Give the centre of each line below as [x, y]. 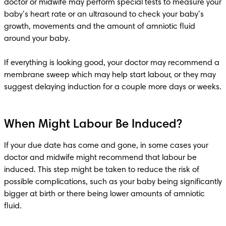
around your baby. [38, 39]
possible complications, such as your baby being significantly [113, 182]
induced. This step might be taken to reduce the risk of [102, 170]
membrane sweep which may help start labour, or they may [110, 75]
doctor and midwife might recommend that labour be [100, 158]
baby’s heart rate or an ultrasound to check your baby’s [104, 14]
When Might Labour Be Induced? [93, 124]
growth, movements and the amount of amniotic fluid [100, 26]
